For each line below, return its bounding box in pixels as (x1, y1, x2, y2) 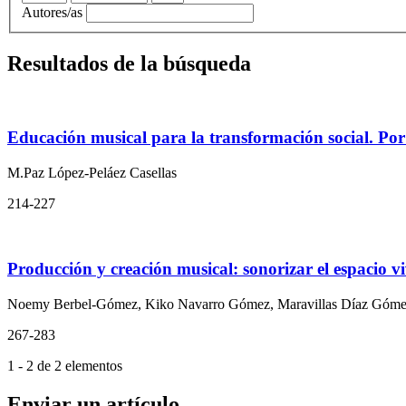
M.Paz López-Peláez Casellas (7, 164, 177, 180)
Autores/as (22, 5, 86, 21)
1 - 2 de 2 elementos (7, 358, 122, 374)
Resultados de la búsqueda (7, 52, 251, 76)
